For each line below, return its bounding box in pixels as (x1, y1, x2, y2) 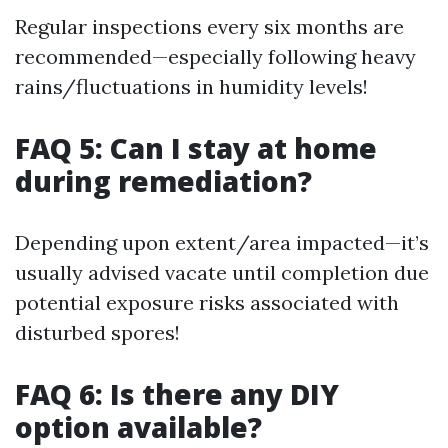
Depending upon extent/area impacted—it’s (15, 230, 429, 256)
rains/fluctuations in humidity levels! (15, 74, 368, 100)
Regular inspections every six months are (15, 14, 404, 40)
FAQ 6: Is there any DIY (15, 375, 339, 414)
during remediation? (15, 162, 312, 201)
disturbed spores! (15, 320, 180, 346)
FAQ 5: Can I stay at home (15, 129, 377, 168)
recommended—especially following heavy (15, 44, 416, 70)
